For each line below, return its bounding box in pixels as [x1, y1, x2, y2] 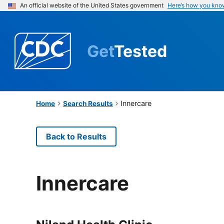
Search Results [62, 99, 113, 107]
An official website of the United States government [20, 1, 163, 9]
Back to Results [46, 131, 106, 141]
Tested [114, 41, 167, 61]
